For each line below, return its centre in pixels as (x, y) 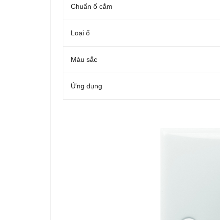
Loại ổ (80, 33)
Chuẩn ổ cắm (92, 6)
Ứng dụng (86, 86)
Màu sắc (84, 59)
